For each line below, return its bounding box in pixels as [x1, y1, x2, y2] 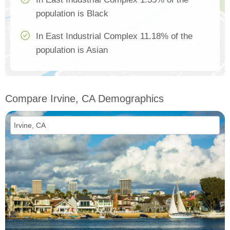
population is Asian [36, 45, 108, 55]
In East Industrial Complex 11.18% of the [36, 31, 193, 42]
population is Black [36, 9, 108, 19]
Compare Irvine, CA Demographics [5, 93, 164, 105]
